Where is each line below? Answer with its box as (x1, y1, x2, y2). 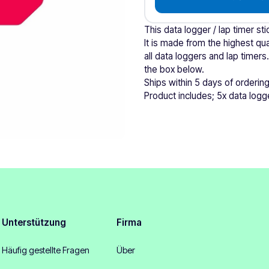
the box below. (144, 64, 204, 75)
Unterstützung (1, 216, 66, 228)
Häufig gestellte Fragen (1, 244, 89, 255)
